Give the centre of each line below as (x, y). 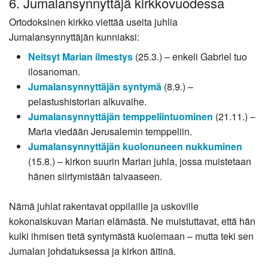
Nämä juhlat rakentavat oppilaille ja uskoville (104, 206)
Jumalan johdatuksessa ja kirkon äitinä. (92, 251)
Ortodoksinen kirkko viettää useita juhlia (93, 22)
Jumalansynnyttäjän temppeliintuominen (121, 117)
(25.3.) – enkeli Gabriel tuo (190, 57)
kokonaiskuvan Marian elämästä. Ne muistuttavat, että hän (132, 221)
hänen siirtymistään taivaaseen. (95, 176)
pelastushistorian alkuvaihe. (87, 102)
